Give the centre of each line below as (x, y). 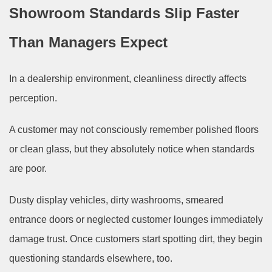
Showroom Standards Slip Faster (124, 13)
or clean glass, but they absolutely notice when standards (132, 149)
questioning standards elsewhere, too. (91, 258)
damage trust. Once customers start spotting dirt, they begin (136, 239)
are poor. (28, 168)
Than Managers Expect (88, 42)
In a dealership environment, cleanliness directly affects (128, 78)
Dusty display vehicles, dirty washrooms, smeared (116, 200)
